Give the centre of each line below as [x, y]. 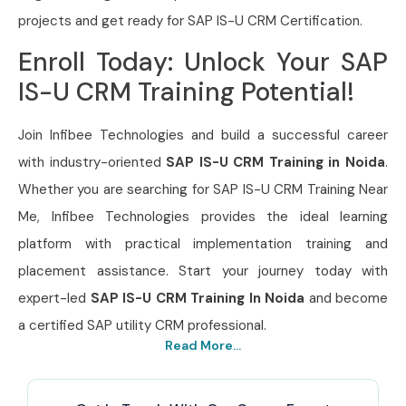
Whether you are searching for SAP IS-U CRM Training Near [203, 190]
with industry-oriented [92, 163]
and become [346, 299]
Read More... [203, 345]
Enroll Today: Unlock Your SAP [203, 63]
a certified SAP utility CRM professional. [142, 326]
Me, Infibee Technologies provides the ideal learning [203, 217]
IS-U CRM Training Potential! [186, 92]
